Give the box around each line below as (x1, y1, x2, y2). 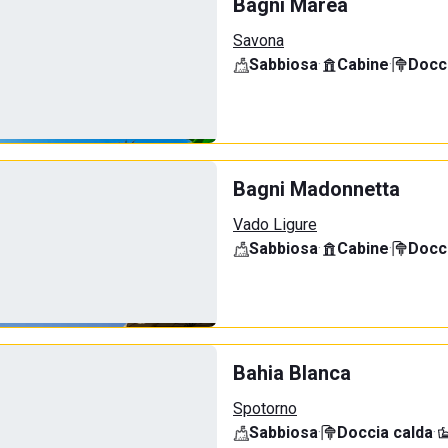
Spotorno (233, 399, 297, 418)
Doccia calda (337, 423, 433, 442)
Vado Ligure (233, 215, 317, 234)
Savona (233, 31, 284, 50)
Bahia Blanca (233, 361, 351, 385)
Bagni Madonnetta (233, 177, 400, 201)
